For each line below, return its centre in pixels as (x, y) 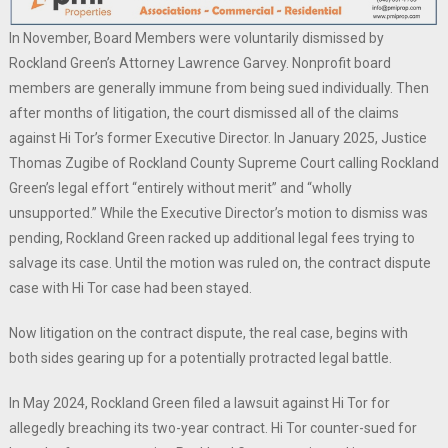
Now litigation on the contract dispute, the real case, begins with (208, 333)
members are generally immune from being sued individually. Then (218, 88)
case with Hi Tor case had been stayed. (130, 288)
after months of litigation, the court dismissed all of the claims (203, 113)
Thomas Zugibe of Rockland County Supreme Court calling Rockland (223, 163)
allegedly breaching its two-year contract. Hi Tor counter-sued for (212, 428)
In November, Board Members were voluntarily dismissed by (196, 38)
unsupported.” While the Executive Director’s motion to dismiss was (218, 213)
